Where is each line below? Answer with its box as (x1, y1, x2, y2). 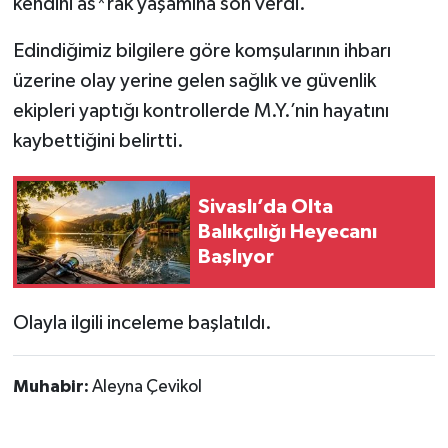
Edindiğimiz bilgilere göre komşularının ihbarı (12, 41, 391, 62)
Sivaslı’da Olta (198, 196, 333, 217)
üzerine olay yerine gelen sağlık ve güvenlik (12, 71, 376, 92)
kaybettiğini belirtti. (12, 131, 184, 152)
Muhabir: (12, 378, 92, 397)
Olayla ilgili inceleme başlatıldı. (12, 313, 272, 334)
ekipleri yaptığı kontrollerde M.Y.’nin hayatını (12, 101, 389, 122)
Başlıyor (198, 246, 274, 267)
